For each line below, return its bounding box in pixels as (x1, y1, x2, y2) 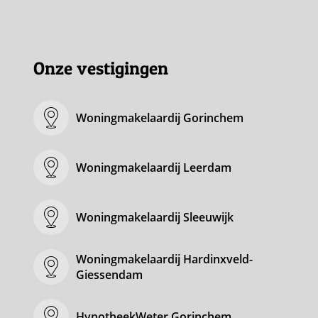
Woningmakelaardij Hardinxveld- (76, 251, 253, 267)
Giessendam (76, 267, 143, 283)
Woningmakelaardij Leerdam (76, 160, 232, 175)
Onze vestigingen (33, 57, 169, 79)
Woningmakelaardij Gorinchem (76, 110, 244, 126)
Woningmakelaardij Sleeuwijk (76, 209, 234, 225)
